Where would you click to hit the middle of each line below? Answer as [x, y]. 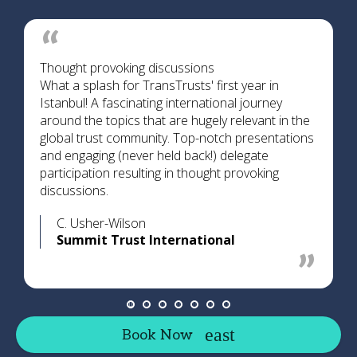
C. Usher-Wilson [101, 223]
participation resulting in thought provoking [159, 173]
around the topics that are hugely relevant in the [175, 120]
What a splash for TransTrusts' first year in [159, 85]
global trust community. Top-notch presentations [177, 138]
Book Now [157, 335]
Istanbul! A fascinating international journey [161, 103]
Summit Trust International [146, 240]
